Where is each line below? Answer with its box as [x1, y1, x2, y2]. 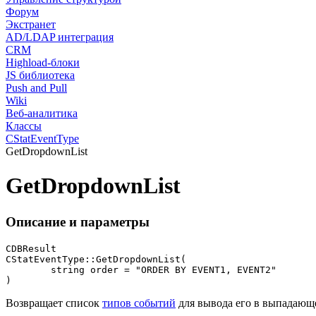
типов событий [102, 296, 176, 309]
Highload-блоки [6, 56, 80, 68]
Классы [6, 120, 42, 132]
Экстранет [6, 18, 56, 30]
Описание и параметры [6, 214, 150, 229]
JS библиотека [6, 69, 75, 81]
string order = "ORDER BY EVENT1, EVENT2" [6, 264, 51, 275]
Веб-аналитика [6, 107, 78, 119]
